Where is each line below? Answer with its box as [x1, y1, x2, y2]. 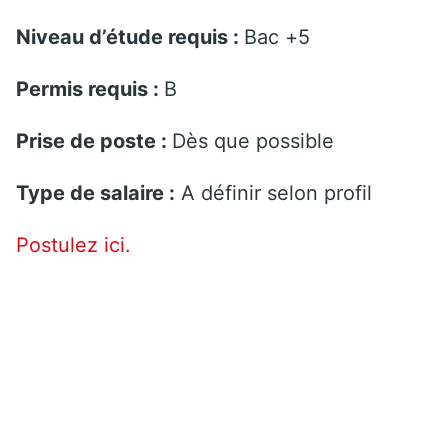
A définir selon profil [175, 180, 372, 205]
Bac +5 [244, 24, 310, 49]
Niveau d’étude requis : [16, 24, 244, 49]
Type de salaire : [16, 180, 175, 205]
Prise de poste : [16, 128, 172, 153]
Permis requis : [16, 76, 164, 101]
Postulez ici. [16, 232, 131, 257]
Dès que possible [172, 128, 334, 153]
